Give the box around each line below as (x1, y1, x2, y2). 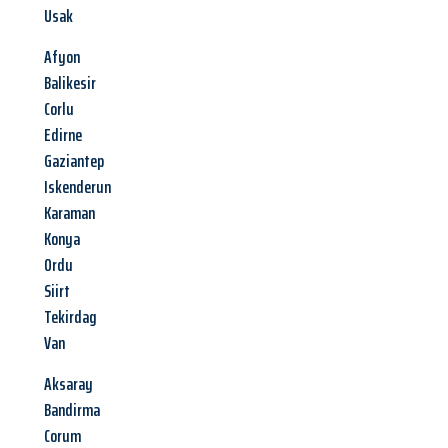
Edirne (44, 121, 82, 150)
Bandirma (44, 396, 100, 425)
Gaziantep (44, 147, 104, 176)
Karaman (44, 199, 95, 228)
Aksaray (44, 370, 93, 399)
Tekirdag (44, 303, 97, 332)
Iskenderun (44, 173, 111, 202)
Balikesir (44, 69, 96, 98)
